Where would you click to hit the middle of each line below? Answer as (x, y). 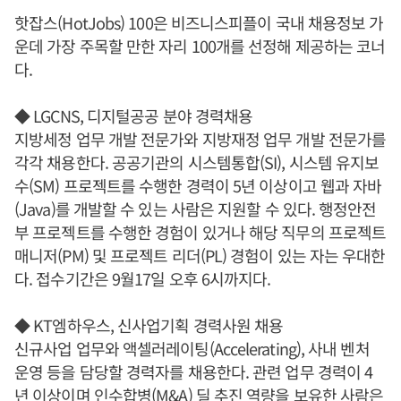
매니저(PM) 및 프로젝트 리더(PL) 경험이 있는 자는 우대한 (200, 256)
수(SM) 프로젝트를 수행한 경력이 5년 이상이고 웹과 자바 (198, 186)
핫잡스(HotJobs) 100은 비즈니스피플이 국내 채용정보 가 (199, 23)
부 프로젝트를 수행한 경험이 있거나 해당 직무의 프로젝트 (200, 232)
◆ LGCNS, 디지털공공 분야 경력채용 (134, 116)
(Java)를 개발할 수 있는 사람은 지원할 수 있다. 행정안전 (196, 209)
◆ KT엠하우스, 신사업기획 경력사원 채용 (149, 325)
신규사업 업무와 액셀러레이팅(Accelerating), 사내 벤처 (192, 349)
